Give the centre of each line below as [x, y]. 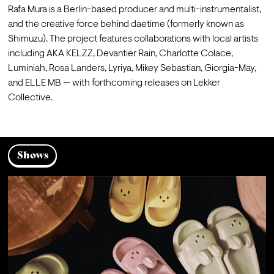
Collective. [30, 98]
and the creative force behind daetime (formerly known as [126, 25]
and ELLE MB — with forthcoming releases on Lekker [114, 83]
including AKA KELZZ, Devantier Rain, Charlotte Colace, [120, 54]
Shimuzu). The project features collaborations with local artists [133, 39]
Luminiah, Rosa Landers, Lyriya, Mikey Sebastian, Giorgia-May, [132, 69]
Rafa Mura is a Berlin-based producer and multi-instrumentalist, [134, 10]
